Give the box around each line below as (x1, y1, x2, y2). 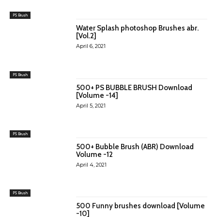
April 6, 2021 (76, 43, 106, 50)
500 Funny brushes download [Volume (76, 201, 205, 211)
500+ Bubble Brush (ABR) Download (76, 142, 194, 151)
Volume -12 (76, 150, 113, 159)
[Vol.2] (76, 31, 97, 41)
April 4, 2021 (76, 161, 107, 168)
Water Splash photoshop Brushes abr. (76, 24, 199, 33)
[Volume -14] (76, 91, 119, 100)
